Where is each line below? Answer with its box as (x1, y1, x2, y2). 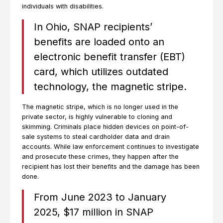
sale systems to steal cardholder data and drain (22, 133, 170, 140)
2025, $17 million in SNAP (34, 206, 153, 218)
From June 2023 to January (34, 191, 166, 203)
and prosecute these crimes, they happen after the (22, 153, 179, 160)
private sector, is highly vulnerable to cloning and (22, 113, 172, 120)
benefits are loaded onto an (34, 36, 164, 48)
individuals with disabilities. (22, 2, 104, 10)
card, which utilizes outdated (34, 66, 168, 78)
